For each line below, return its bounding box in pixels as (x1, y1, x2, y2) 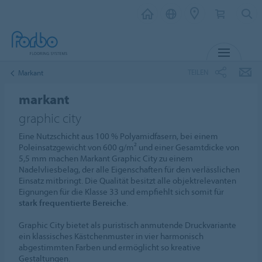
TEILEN (188, 67, 209, 77)
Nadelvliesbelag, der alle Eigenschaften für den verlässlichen (19, 164, 240, 175)
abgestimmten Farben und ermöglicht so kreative (19, 242, 201, 253)
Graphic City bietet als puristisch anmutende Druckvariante (19, 219, 237, 230)
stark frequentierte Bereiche (19, 197, 127, 208)
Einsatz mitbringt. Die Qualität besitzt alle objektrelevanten (19, 175, 237, 186)
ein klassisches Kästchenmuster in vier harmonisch (19, 230, 204, 242)
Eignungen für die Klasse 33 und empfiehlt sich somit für (19, 186, 225, 197)
